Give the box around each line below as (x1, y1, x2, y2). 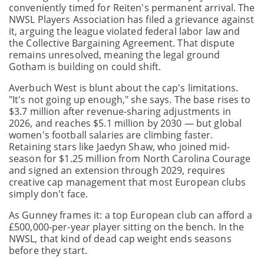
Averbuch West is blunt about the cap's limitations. (9, 81, 239, 94)
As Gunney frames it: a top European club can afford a (9, 208, 253, 222)
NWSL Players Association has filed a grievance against (9, 12, 255, 26)
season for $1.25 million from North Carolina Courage (9, 151, 251, 165)
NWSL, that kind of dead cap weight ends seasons (9, 232, 232, 245)
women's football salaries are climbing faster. (9, 128, 213, 141)
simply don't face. (9, 187, 88, 200)
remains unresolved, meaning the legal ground (9, 48, 220, 61)
